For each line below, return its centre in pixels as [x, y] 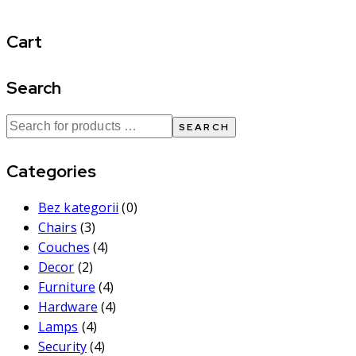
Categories [51, 172]
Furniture [67, 287]
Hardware [68, 307]
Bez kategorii [79, 208]
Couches [64, 248]
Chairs [58, 228]
